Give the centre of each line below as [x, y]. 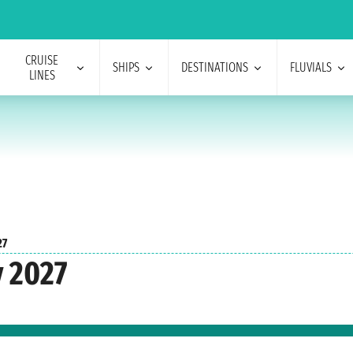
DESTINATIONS [214, 67]
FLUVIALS [310, 67]
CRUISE [42, 60]
